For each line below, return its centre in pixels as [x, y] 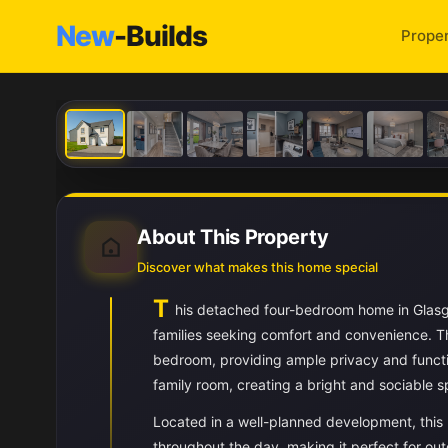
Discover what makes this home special [257, 267]
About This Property [233, 237]
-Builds [160, 36]
